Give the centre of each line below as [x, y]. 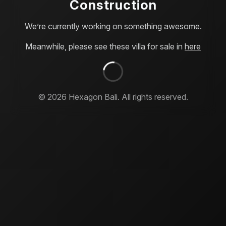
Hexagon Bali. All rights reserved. [127, 97]
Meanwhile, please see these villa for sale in [105, 46]
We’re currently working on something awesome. [113, 26]
